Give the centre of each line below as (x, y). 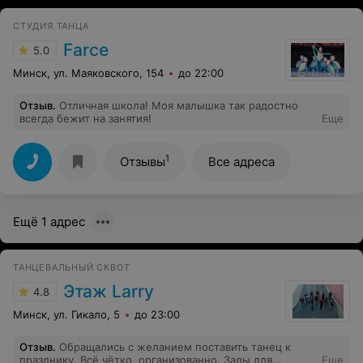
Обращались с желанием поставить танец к (175, 346)
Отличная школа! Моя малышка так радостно (179, 105)
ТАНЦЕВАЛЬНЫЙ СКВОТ (72, 267)
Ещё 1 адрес (49, 221)
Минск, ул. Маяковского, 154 (88, 73)
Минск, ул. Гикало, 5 (66, 314)
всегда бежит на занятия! (85, 118)
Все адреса (241, 161)
